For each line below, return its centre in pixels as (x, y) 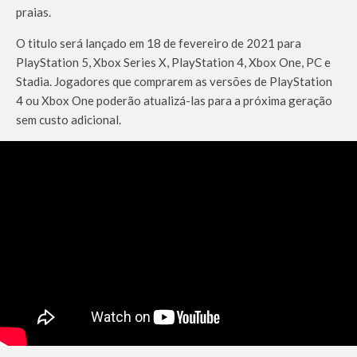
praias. (33, 12)
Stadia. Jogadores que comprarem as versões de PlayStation (174, 81)
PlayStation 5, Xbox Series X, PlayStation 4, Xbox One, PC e (173, 62)
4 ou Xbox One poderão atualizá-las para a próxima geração (174, 100)
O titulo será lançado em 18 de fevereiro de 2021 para (159, 43)
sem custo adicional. (69, 119)
